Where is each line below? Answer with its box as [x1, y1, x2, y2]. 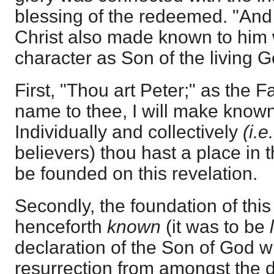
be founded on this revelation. [15, 163, 257, 184]
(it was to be [166, 217, 270, 237]
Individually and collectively [15, 122, 243, 143]
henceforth [15, 217, 107, 237]
